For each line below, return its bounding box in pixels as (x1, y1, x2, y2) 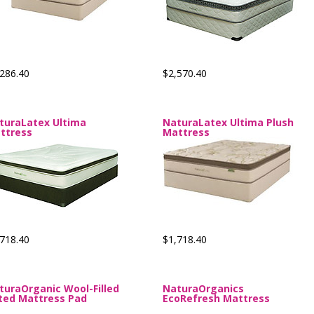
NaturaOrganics (163, 282, 244, 295)
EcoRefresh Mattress (163, 292, 270, 305)
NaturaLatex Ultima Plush (163, 116, 294, 129)
